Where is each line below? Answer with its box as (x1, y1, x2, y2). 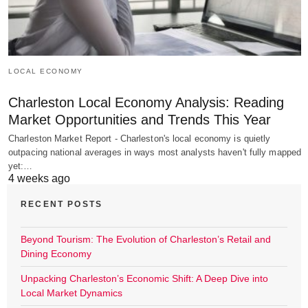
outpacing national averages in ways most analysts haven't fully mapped (8, 146, 302, 157)
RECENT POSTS (21, 199, 103, 209)
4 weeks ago (8, 172, 70, 184)
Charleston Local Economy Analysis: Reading (8, 94, 284, 110)
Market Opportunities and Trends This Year (8, 111, 271, 127)
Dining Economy (21, 247, 91, 259)
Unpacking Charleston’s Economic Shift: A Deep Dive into (21, 272, 268, 284)
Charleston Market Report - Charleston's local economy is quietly (8, 133, 271, 144)
